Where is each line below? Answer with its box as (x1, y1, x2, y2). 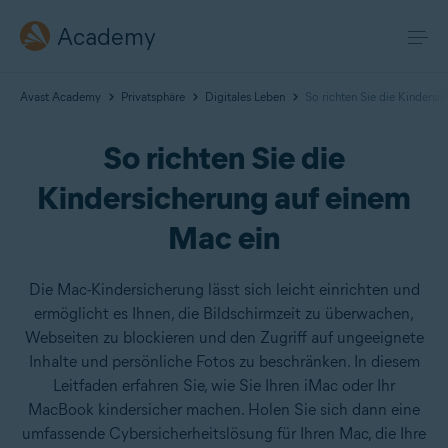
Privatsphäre (121, 89, 185, 104)
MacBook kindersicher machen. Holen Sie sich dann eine (28, 400, 420, 419)
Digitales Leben (205, 89, 285, 104)
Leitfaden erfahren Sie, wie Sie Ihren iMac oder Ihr (53, 376, 395, 395)
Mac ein (168, 218, 280, 257)
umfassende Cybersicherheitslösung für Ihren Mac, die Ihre (22, 424, 426, 443)
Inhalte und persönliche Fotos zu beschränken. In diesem (28, 352, 420, 371)
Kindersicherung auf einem (37, 178, 411, 217)
